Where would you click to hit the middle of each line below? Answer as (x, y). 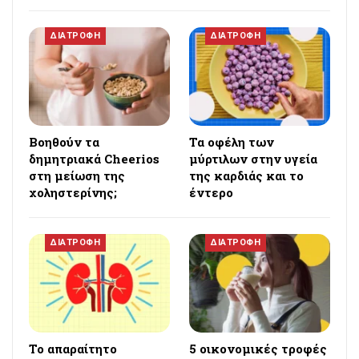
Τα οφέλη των (232, 142)
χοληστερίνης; (73, 193)
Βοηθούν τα (64, 142)
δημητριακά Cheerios (94, 159)
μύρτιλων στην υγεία (253, 159)
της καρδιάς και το (246, 176)
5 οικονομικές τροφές (258, 349)
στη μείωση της (77, 176)
